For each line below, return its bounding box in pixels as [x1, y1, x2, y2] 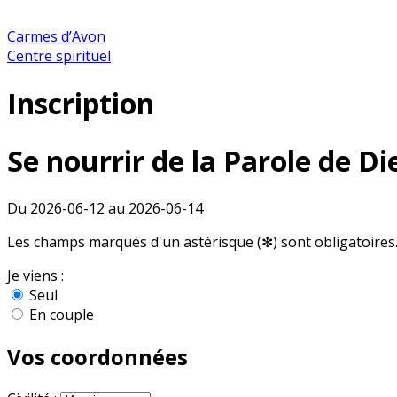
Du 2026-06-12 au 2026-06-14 [7, 198, 203, 219]
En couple [29, 305, 94, 325]
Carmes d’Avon [7, 27, 105, 46]
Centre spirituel [7, 46, 111, 66]
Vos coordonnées [7, 342, 188, 372]
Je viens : [7, 266, 64, 286]
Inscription [7, 84, 154, 123]
